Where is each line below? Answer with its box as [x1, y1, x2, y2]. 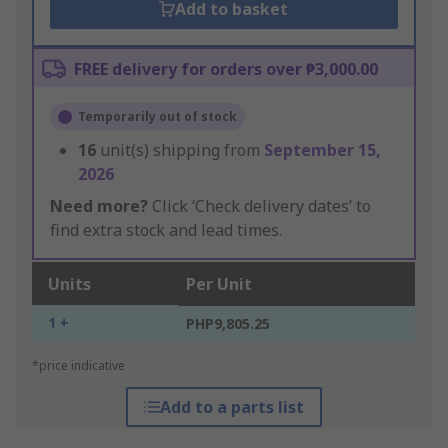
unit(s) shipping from [100, 139, 264, 162]
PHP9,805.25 [186, 314, 270, 334]
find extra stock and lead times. [50, 219, 282, 242]
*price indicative [32, 357, 125, 375]
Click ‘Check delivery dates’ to [148, 195, 371, 218]
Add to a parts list [159, 396, 304, 419]
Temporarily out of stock [78, 108, 237, 126]
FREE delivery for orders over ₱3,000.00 [74, 58, 378, 81]
